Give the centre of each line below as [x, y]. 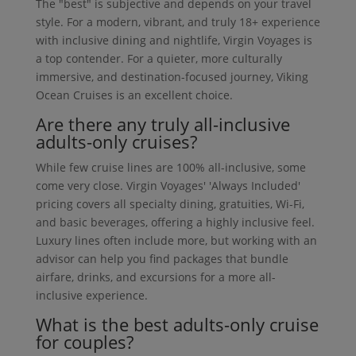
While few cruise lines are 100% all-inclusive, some [170, 168]
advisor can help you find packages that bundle [162, 259]
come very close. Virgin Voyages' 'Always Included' [168, 186]
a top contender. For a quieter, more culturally [159, 59]
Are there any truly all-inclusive [163, 124]
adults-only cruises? [116, 142]
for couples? [84, 342]
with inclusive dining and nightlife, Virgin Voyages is [174, 41]
